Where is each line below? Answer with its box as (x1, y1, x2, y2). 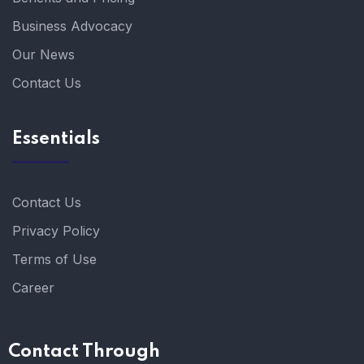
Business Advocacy (12, 17, 132, 34)
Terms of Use (12, 250, 97, 267)
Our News (12, 45, 75, 63)
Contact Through (8, 342, 160, 361)
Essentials (12, 129, 100, 148)
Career (12, 279, 54, 296)
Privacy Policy (12, 222, 100, 239)
